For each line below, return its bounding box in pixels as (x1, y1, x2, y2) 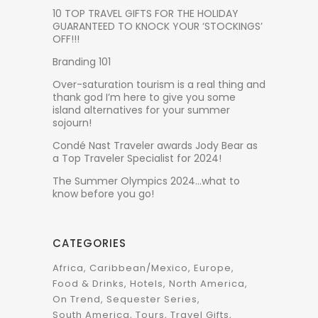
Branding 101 (53, 54, 111, 69)
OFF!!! (53, 31, 79, 46)
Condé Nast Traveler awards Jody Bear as (53, 138, 258, 153)
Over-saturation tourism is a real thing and (53, 77, 265, 92)
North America (169, 276, 245, 290)
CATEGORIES (53, 235, 126, 251)
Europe (194, 261, 231, 275)
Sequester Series (106, 292, 197, 306)
